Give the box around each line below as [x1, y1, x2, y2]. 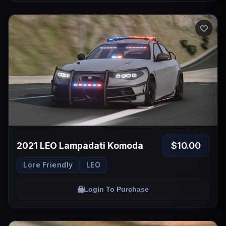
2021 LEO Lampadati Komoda [17, 140, 143, 151]
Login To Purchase [83, 185, 149, 193]
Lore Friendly [23, 161, 73, 169]
